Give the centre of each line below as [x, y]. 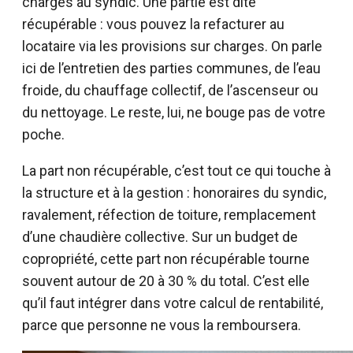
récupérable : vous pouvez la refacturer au [153, 24]
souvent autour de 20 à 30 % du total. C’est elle [166, 281]
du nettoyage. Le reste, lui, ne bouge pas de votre [174, 113]
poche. [43, 135]
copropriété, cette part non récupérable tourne [166, 259]
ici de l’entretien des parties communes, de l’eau [171, 69]
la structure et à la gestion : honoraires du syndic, [174, 193]
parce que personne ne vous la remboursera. [162, 325]
